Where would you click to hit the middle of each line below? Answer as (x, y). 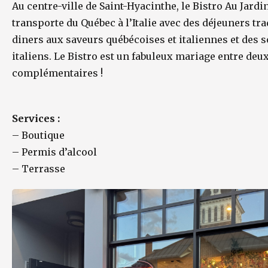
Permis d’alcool (59, 152)
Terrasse (43, 169)
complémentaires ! (57, 73)
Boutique (43, 135)
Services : (36, 118)
